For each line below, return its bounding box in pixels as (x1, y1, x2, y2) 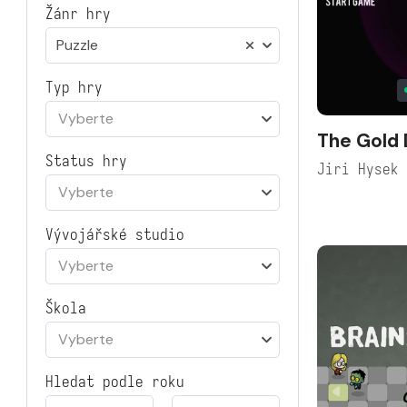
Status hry (45, 152, 127, 171)
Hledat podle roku (45, 372, 184, 392)
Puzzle (56, 35, 98, 55)
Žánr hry (45, 5, 111, 24)
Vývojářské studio (45, 225, 184, 244)
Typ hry (45, 78, 103, 97)
